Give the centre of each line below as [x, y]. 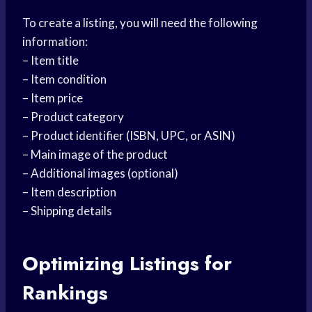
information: [55, 42]
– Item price [53, 98]
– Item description [69, 192]
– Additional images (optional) [100, 173]
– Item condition [64, 79]
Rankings [65, 293]
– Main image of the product [95, 155]
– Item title [50, 61]
